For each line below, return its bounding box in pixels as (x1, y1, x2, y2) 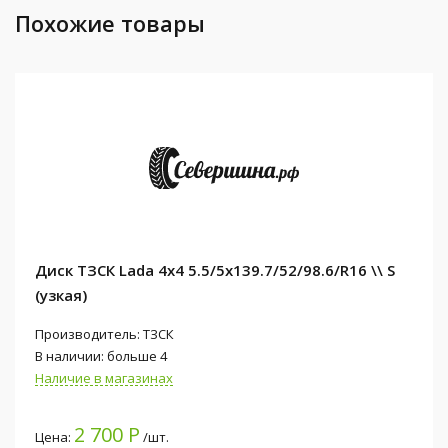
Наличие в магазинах (35, 368, 173, 387)
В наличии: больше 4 (35, 346, 167, 365)
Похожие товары (15, 7, 205, 38)
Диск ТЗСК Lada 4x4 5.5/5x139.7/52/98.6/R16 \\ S (35, 259, 395, 280)
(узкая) (35, 284, 87, 305)
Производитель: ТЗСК (35, 324, 174, 343)
